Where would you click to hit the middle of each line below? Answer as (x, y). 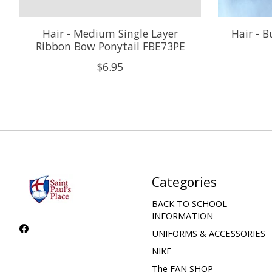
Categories (184, 182)
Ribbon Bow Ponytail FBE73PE (110, 46)
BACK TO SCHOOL (189, 203)
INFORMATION (182, 215)
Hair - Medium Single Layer (110, 33)
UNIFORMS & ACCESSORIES (208, 233)
